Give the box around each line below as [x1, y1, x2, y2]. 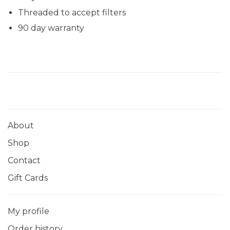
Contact [8, 156, 41, 166]
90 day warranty [18, 23, 84, 33]
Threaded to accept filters [18, 7, 126, 17]
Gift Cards [8, 173, 48, 183]
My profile [8, 206, 49, 217]
